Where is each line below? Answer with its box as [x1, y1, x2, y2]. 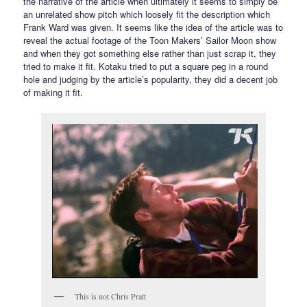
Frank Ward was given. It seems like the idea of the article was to [23, 20, 284, 34]
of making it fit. [23, 85, 84, 99]
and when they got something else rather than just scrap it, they [23, 46, 277, 60]
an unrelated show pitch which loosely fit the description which [23, 7, 271, 21]
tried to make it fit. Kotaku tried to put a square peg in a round [23, 59, 269, 73]
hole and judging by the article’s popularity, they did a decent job [23, 72, 278, 86]
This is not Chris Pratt [75, 290, 146, 302]
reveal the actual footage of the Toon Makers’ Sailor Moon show [23, 33, 277, 47]
